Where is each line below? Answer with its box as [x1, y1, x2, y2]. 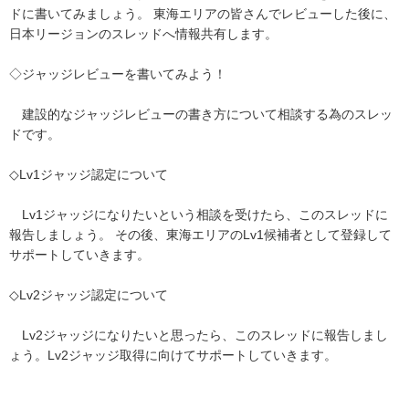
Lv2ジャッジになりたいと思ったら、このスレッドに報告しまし [9, 328, 388, 342]
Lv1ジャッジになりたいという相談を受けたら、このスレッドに [9, 207, 388, 222]
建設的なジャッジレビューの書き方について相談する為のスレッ [9, 107, 393, 121]
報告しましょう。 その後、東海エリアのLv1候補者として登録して [9, 227, 392, 242]
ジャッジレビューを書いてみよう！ [22, 67, 226, 81]
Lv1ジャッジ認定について [19, 167, 168, 182]
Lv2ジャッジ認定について [19, 288, 168, 302]
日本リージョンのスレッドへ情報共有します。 [9, 26, 281, 41]
